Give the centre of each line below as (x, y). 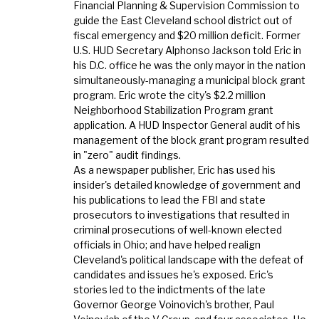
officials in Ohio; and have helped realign (167, 244)
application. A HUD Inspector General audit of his (187, 125)
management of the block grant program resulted (192, 140)
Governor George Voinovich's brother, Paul (174, 304)
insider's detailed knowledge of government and (187, 184)
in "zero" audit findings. (127, 155)
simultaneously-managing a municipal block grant (190, 80)
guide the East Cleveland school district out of (183, 20)
